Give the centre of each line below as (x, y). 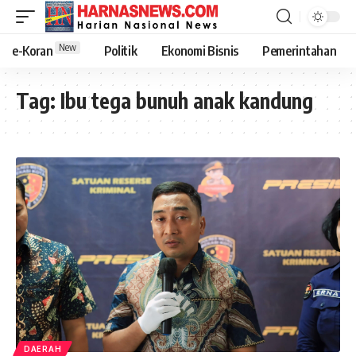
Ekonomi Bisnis (200, 51)
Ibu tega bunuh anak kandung (187, 101)
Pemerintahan (300, 51)
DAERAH (43, 348)
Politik (120, 51)
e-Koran (33, 51)
